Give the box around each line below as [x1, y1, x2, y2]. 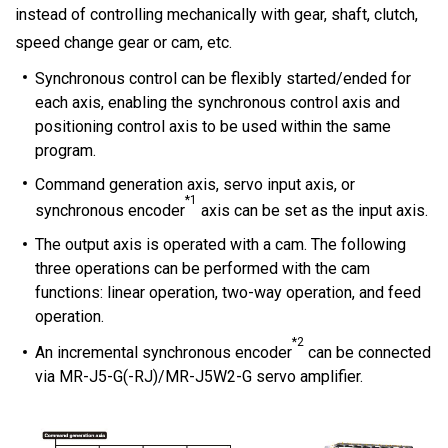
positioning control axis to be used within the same [35, 116, 391, 136]
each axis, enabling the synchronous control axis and [35, 92, 400, 112]
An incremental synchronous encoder [35, 343, 292, 363]
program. [35, 140, 96, 160]
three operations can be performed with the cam [35, 259, 370, 278]
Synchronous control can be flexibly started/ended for [35, 68, 411, 88]
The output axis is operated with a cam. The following [35, 235, 406, 254]
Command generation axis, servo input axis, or [35, 174, 355, 194]
